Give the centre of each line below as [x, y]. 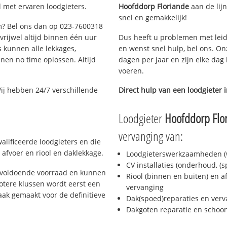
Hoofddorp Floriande [154, 6]
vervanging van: [151, 136]
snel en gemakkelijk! [153, 17]
